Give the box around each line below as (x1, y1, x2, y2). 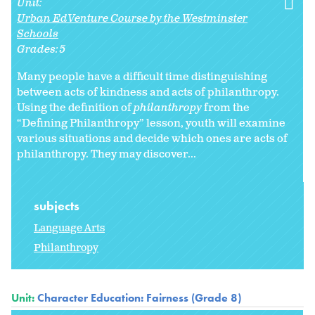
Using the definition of (17, 101, 134, 116)
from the (202, 101, 250, 116)
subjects (34, 197, 82, 214)
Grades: (17, 42, 60, 58)
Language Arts (34, 221, 105, 235)
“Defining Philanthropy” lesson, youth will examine (17, 116, 285, 131)
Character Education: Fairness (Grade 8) (37, 290, 241, 305)
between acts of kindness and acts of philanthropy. (17, 85, 279, 101)
